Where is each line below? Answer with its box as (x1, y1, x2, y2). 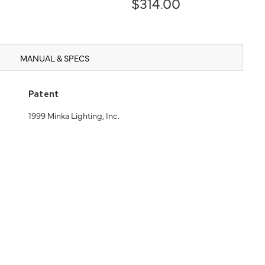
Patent (28, 89, 59, 99)
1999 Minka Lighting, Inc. (28, 109, 119, 121)
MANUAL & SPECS (20, 51, 89, 64)
